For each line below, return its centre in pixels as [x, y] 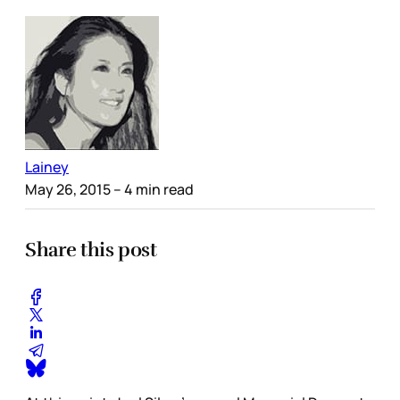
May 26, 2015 [68, 189]
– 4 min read [152, 189]
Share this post [91, 249]
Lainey [47, 167]
